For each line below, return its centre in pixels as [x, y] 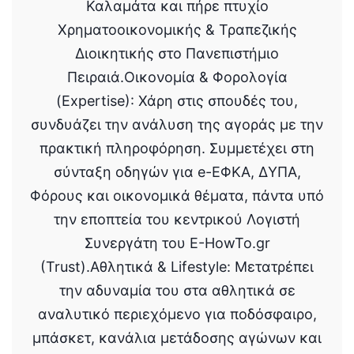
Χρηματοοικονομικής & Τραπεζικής [177, 30]
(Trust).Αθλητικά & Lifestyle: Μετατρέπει [177, 267]
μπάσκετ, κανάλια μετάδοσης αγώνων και [177, 338]
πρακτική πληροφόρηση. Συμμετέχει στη [177, 149]
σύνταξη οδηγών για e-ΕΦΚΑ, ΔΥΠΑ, [177, 172]
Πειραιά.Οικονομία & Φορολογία [177, 77]
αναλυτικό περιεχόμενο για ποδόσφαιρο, [177, 314]
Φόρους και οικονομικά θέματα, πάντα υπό [177, 196]
